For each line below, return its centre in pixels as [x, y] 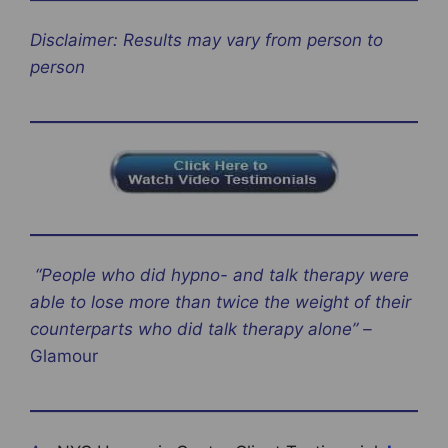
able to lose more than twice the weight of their [220, 302]
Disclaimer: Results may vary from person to [206, 40]
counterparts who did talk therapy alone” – [201, 329]
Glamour [64, 356]
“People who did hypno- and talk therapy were [219, 275]
